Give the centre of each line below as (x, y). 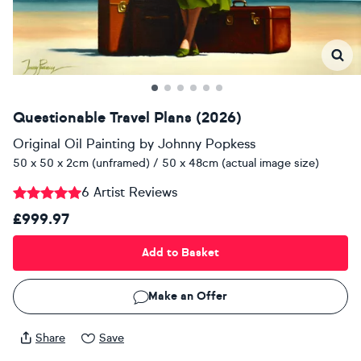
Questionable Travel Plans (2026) (127, 117)
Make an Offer (188, 297)
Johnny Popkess (207, 143)
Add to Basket (180, 253)
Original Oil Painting (74, 143)
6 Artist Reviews (129, 192)
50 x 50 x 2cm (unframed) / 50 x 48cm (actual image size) (166, 163)
